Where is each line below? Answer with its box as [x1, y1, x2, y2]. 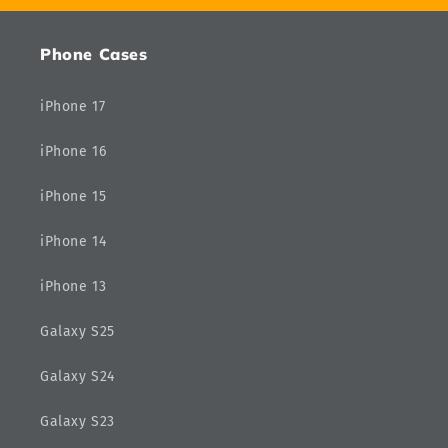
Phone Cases [40, 44, 148, 65]
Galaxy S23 [40, 413, 115, 431]
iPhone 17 [40, 98, 106, 116]
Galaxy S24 [40, 368, 115, 386]
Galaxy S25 [40, 323, 115, 341]
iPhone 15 [40, 188, 107, 206]
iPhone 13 [40, 278, 107, 296]
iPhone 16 [40, 143, 107, 161]
